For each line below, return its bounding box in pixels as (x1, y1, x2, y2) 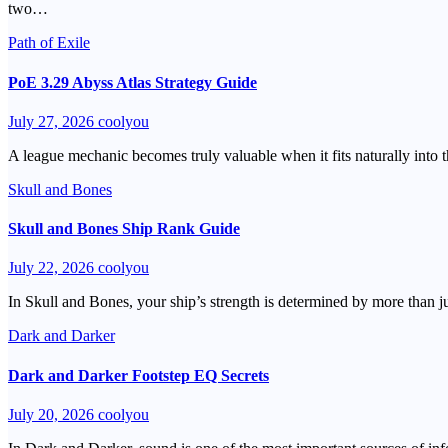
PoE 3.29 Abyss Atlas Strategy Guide (8, 73, 257, 91)
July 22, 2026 (8, 259, 98, 277)
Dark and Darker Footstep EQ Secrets (8, 366, 269, 384)
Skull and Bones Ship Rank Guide (8, 220, 240, 238)
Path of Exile (8, 34, 90, 52)
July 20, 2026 (8, 405, 98, 423)
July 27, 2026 (8, 112, 98, 130)
